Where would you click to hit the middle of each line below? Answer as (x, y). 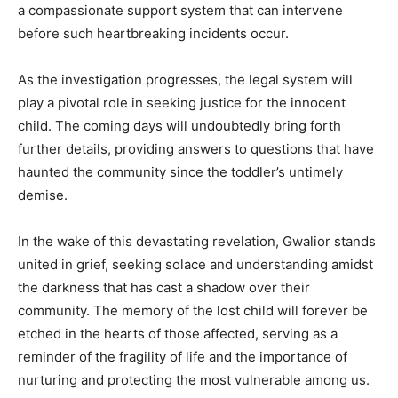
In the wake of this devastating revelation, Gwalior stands (197, 242)
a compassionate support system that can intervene (180, 11)
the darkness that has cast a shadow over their (164, 288)
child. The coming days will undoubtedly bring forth (179, 126)
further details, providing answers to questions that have (196, 149)
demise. (43, 195)
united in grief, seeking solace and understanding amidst (195, 265)
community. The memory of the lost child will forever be (193, 311)
